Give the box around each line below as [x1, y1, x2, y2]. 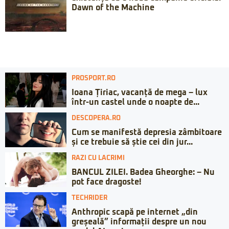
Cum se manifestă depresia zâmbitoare [72, 128, 222, 137]
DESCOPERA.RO [72, 115, 121, 122]
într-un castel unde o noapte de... [72, 98, 199, 107]
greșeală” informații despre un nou [72, 218, 207, 226]
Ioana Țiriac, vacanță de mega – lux [72, 88, 208, 97]
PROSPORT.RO [72, 75, 116, 82]
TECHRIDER [72, 195, 107, 202]
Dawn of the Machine [72, 4, 154, 12]
